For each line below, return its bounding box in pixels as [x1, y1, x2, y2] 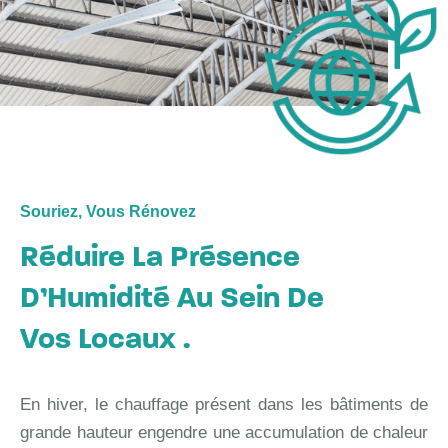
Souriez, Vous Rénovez [20, 202, 196, 220]
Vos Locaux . [20, 324, 190, 356]
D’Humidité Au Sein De [20, 283, 324, 315]
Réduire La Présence [20, 242, 300, 274]
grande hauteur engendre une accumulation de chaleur [20, 422, 428, 442]
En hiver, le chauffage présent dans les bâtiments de [20, 394, 428, 414]
